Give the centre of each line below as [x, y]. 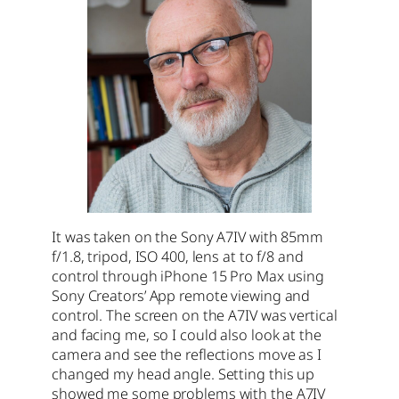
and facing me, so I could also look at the [187, 334]
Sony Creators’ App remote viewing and [181, 295]
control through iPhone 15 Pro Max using [188, 276]
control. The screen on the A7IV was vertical [195, 315]
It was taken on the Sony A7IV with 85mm [188, 236]
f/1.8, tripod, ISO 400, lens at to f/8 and [178, 256]
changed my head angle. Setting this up [183, 374]
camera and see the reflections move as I [187, 354]
